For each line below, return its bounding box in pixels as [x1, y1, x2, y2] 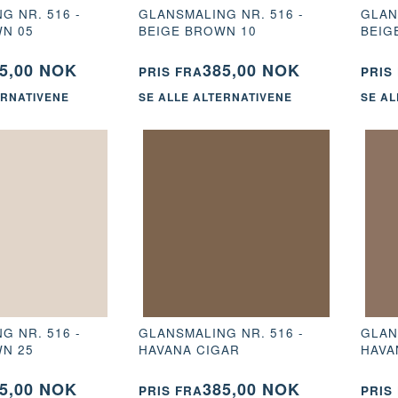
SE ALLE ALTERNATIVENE [138, 89, 292, 106]
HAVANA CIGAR [138, 340, 240, 358]
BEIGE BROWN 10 [138, 21, 257, 39]
